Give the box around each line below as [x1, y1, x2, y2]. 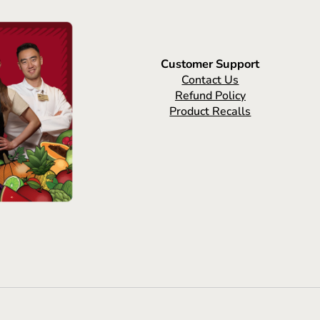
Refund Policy [174, 88, 246, 104]
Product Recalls [169, 104, 251, 120]
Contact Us [181, 72, 239, 89]
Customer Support [161, 56, 260, 73]
